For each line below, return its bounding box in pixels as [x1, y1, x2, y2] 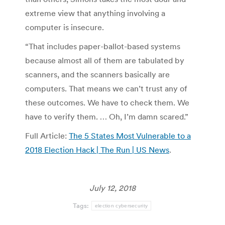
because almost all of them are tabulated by [25, 55, 184, 65]
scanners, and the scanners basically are [25, 69, 170, 79]
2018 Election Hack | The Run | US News [25, 144, 169, 155]
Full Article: [25, 130, 69, 141]
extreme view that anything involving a [25, 8, 165, 18]
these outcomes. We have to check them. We [25, 97, 189, 107]
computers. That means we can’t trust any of [25, 83, 187, 93]
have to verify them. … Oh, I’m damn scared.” [25, 111, 188, 122]
